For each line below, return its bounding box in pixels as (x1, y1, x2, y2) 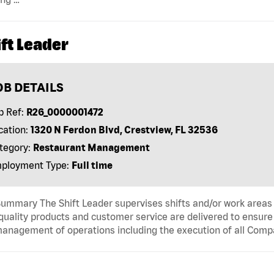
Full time (71, 159, 113, 171)
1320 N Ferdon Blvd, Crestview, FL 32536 (30, 124, 218, 135)
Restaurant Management (32, 141, 150, 153)
